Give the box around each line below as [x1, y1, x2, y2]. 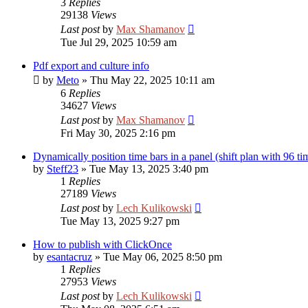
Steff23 [47, 163, 78, 175]
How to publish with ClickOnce [33, 239, 172, 250]
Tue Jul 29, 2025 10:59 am [60, 36, 177, 48]
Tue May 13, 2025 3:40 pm [89, 163, 208, 175]
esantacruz [47, 251, 92, 263]
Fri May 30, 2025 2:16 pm [60, 127, 175, 139]
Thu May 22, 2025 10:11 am [90, 74, 214, 86]
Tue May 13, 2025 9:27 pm [60, 215, 179, 227]
